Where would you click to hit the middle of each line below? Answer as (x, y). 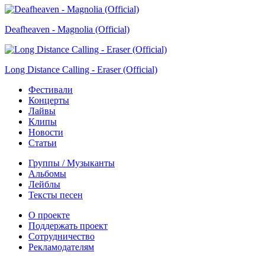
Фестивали (51, 89)
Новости (46, 132)
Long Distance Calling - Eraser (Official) (81, 69)
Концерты (49, 100)
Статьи (43, 143)
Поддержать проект (68, 225)
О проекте (49, 215)
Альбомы (47, 173)
